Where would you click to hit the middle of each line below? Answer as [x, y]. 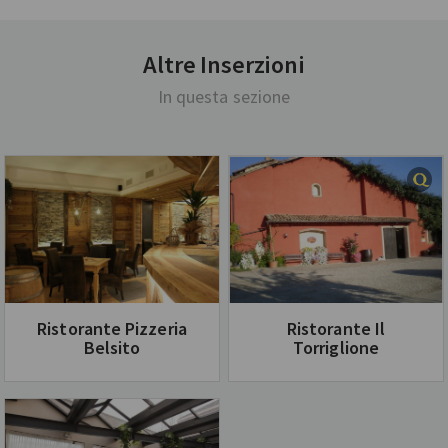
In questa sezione [224, 96]
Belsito [112, 347]
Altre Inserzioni [224, 64]
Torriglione [336, 347]
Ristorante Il [336, 328]
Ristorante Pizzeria [112, 328]
